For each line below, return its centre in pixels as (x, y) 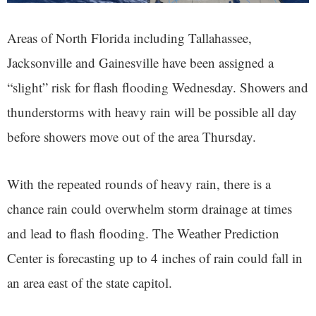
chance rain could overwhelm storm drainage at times (150, 208)
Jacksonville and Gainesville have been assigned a (140, 62)
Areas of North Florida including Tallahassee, (129, 37)
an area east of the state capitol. (90, 282)
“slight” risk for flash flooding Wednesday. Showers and (158, 87)
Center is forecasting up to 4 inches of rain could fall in (155, 257)
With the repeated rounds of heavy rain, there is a (139, 183)
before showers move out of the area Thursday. (132, 136)
